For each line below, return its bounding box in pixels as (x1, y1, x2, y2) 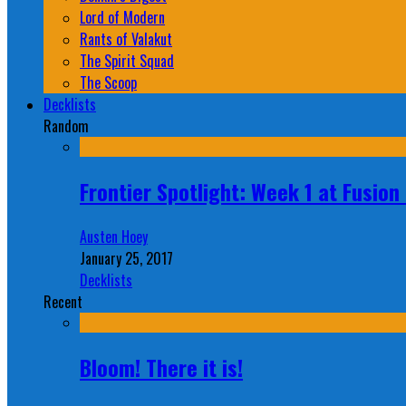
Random (43, 115, 89, 138)
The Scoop (80, 72, 137, 94)
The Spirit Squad (80, 50, 174, 72)
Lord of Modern (80, 6, 165, 29)
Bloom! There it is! (80, 351, 243, 384)
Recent (43, 291, 82, 314)
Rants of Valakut (80, 28, 172, 51)
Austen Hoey (80, 226, 148, 248)
